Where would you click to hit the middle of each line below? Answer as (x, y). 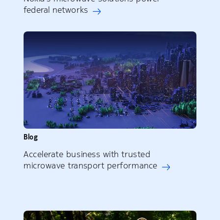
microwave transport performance (91, 166)
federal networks (56, 10)
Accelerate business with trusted (87, 154)
